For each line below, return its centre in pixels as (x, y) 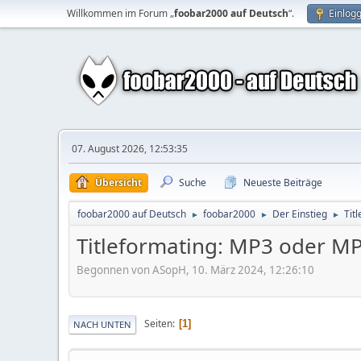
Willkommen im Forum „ (120, 13)
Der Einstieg (300, 214)
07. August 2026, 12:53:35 (130, 149)
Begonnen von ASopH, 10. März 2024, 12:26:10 (195, 270)
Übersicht (118, 183)
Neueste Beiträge (283, 183)
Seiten (158, 324)
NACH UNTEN (102, 324)
